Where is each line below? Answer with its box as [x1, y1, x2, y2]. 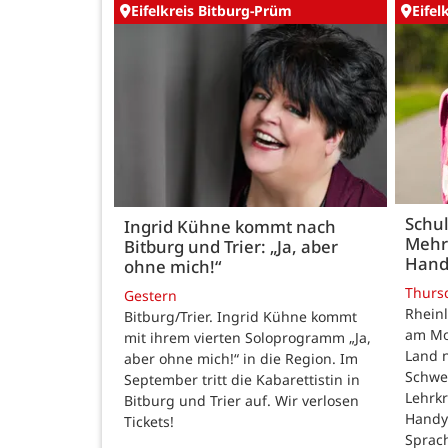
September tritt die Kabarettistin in [124, 370, 360, 390]
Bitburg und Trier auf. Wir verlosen [124, 391, 359, 411]
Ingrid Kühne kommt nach [124, 214, 336, 238]
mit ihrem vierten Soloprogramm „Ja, [124, 328, 371, 348]
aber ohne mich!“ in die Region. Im [124, 349, 358, 369]
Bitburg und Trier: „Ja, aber [124, 234, 338, 258]
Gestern [124, 286, 177, 306]
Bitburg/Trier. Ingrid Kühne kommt [124, 307, 357, 327]
